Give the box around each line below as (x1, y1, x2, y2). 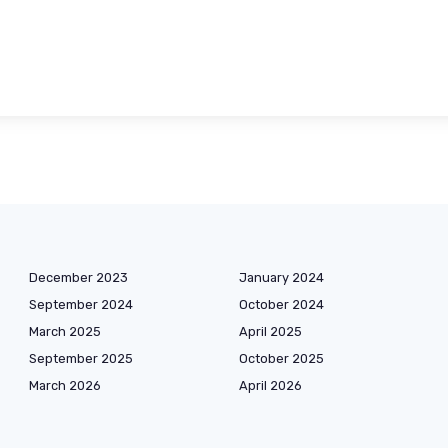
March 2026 (29, 377, 101, 393)
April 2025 (239, 323, 302, 339)
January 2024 (239, 269, 324, 285)
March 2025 (29, 323, 101, 339)
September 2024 (29, 296, 133, 312)
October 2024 (239, 296, 324, 312)
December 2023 (29, 269, 128, 285)
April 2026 (239, 377, 302, 393)
